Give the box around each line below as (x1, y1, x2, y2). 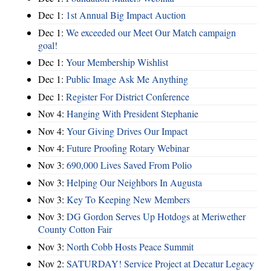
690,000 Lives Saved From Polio (67, 158, 192, 172)
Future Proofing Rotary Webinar (67, 141, 189, 154)
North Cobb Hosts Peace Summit (67, 240, 194, 253)
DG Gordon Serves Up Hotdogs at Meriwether (67, 210, 246, 223)
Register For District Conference (66, 90, 189, 103)
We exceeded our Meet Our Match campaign (66, 25, 236, 39)
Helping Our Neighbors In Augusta (67, 175, 202, 189)
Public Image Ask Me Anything (66, 73, 188, 86)
